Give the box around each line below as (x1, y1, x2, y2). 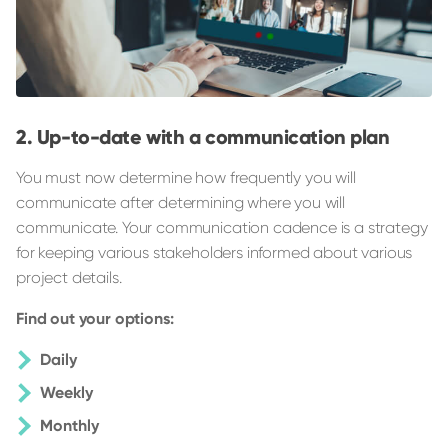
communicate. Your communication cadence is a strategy (16, 218, 428, 238)
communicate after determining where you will (16, 193, 345, 213)
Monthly (40, 416, 99, 436)
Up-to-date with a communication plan (36, 125, 390, 150)
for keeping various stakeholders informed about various (16, 243, 413, 263)
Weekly (40, 383, 93, 403)
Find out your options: (16, 309, 174, 329)
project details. (16, 268, 122, 288)
